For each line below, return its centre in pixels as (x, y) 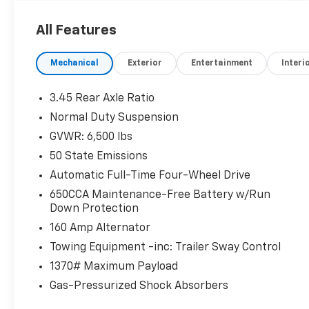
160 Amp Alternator (100, 228)
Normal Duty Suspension (114, 118)
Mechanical (75, 63)
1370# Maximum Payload (114, 267)
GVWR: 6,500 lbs (91, 137)
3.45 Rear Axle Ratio (102, 98)
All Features (76, 31)
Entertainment (222, 63)
